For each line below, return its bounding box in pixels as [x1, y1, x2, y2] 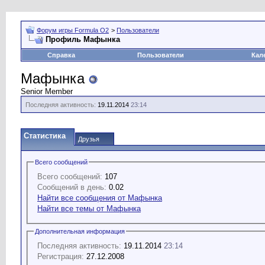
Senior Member [21, 87, 73, 96]
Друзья [78, 135, 99, 143]
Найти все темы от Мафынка [37, 203, 141, 213]
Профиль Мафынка [46, 35, 120, 44]
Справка [47, 51, 75, 59]
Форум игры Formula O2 [37, 27, 109, 34]
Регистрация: [37, 251, 84, 261]
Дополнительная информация [35, 227, 125, 235]
